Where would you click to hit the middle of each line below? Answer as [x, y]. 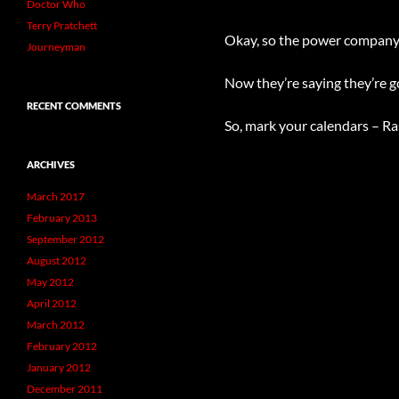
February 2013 [62, 218]
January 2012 [59, 367]
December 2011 [65, 389]
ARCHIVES [51, 164]
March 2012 [56, 325]
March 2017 [56, 196]
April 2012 [52, 303]
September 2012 [65, 239]
